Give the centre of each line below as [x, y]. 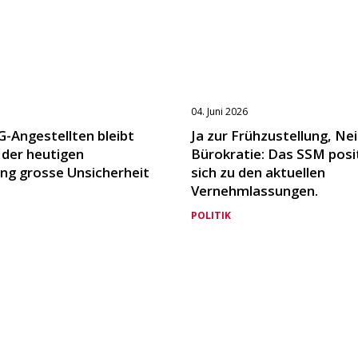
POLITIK [211, 216]
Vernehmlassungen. [255, 190]
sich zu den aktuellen [258, 172]
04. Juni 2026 [219, 111]
